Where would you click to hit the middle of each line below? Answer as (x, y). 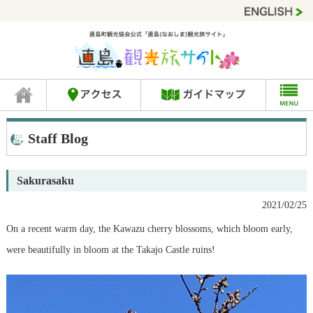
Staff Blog (58, 139)
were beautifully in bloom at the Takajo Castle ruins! (110, 250)
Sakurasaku (45, 181)
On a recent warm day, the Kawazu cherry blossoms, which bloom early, (149, 229)
